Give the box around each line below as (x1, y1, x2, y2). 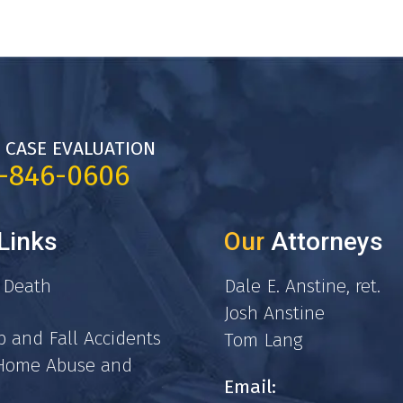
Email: (224, 374, 277, 399)
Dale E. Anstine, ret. (224, 274, 381, 299)
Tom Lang (224, 328, 303, 353)
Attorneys (264, 227, 384, 257)
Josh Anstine (224, 301, 326, 326)
